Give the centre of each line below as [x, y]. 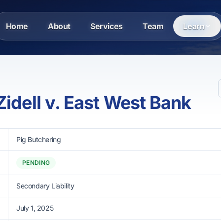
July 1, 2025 [35, 208]
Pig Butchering [39, 139]
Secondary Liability [45, 186]
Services [107, 26]
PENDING [36, 163]
